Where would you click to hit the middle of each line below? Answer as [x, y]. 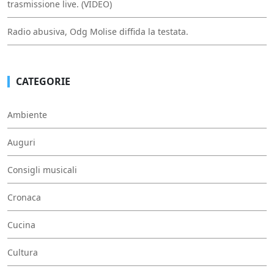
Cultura [23, 252]
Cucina [21, 224]
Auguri [21, 142]
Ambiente [27, 114]
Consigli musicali [42, 169]
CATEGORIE [43, 81]
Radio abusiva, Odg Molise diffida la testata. [98, 31]
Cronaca [24, 197]
